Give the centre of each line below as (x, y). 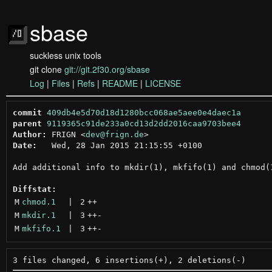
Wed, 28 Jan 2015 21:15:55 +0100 (119, 145)
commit (27, 112)
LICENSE (163, 83)
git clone (47, 69)
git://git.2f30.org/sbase (107, 69)
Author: (29, 134)
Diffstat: (34, 189)
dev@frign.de (114, 134)
